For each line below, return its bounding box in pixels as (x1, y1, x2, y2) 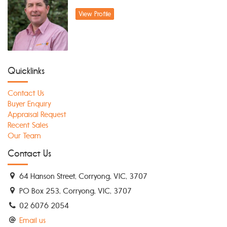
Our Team (8, 131, 41, 140)
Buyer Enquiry (8, 99, 51, 108)
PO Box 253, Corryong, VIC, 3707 (17, 186, 132, 196)
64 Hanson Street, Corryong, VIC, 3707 (17, 172, 148, 181)
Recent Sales (8, 120, 48, 130)
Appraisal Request (8, 109, 66, 119)
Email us (19, 216, 46, 225)
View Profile (79, 10, 111, 18)
